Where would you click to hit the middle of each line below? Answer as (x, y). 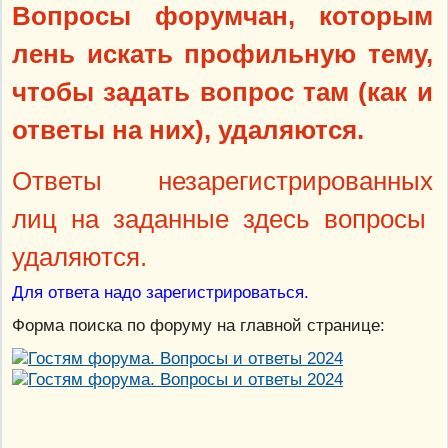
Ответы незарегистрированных (222, 180)
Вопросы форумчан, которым (222, 16)
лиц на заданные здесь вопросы (222, 218)
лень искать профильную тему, (222, 54)
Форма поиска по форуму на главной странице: (198, 324)
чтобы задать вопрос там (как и (222, 92)
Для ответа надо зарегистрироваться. (160, 291)
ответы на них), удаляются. (188, 130)
